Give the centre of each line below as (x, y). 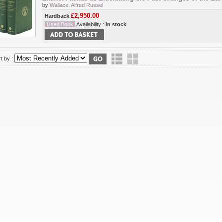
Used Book (60, 25)
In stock (116, 25)
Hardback (58, 16)
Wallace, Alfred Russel (76, 5)
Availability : (90, 25)
